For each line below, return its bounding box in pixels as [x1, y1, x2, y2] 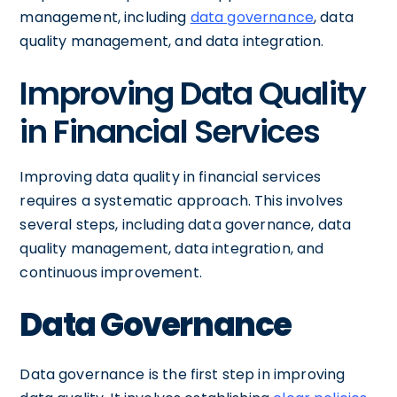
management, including [19, 6, 191, 27]
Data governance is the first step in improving [19, 363, 346, 385]
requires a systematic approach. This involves [19, 190, 344, 211]
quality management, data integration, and [19, 237, 324, 259]
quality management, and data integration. [19, 30, 324, 51]
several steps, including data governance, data [19, 214, 352, 235]
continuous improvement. [19, 261, 202, 283]
